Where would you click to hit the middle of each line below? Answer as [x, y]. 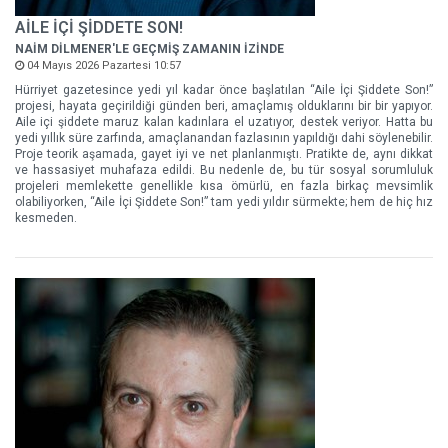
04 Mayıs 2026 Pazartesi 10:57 [102, 65]
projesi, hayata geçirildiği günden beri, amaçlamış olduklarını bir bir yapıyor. [224, 106]
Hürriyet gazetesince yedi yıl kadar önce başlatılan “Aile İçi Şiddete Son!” [224, 90]
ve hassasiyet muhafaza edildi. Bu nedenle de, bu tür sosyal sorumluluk [224, 170]
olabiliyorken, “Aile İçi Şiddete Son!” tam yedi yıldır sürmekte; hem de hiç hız [224, 202]
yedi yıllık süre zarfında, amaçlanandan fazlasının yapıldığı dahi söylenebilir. [224, 138]
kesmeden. [46, 218]
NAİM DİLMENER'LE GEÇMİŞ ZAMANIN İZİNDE [149, 49]
